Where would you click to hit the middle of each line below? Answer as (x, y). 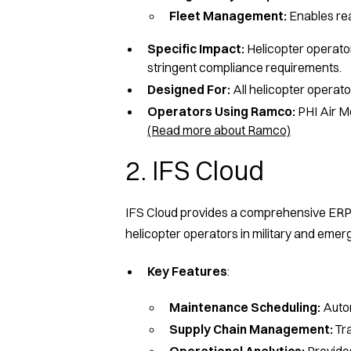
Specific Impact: (197, 48)
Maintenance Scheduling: (245, 307)
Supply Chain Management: (251, 329)
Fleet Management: (228, 15)
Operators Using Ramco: (221, 111)
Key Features (187, 271)
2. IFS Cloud (195, 170)
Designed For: (189, 89)
